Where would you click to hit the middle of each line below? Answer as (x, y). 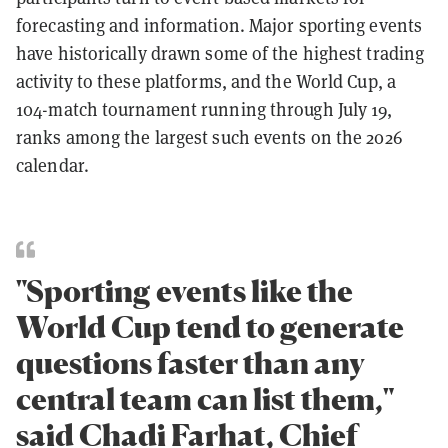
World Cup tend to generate (210, 326)
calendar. (52, 164)
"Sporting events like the (184, 290)
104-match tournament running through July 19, (204, 108)
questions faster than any (190, 362)
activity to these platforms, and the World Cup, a (206, 80)
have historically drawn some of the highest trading (220, 52)
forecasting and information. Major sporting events (219, 24)
